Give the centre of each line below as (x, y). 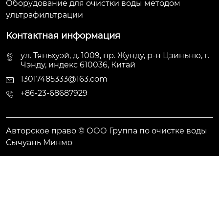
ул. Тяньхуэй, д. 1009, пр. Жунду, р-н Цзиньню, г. (115, 55)
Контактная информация (63, 35)
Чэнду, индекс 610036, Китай (78, 65)
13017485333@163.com (64, 79)
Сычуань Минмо (39, 142)
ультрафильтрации (44, 15)
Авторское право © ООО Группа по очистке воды (107, 131)
